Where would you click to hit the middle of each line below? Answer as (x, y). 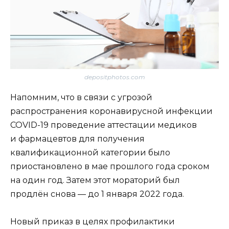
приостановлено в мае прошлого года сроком (110, 166)
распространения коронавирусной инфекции (111, 111)
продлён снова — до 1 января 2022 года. (97, 194)
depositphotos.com (114, 77)
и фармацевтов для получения (77, 139)
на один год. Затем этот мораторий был (95, 180)
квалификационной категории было (90, 152)
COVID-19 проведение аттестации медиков (104, 125)
